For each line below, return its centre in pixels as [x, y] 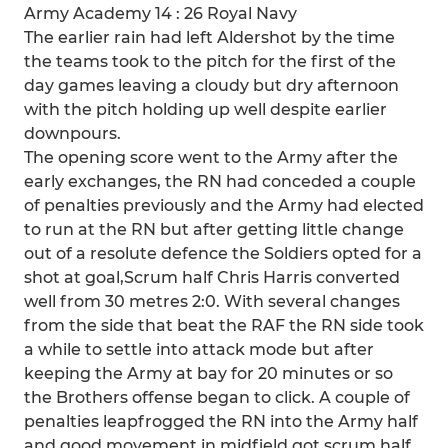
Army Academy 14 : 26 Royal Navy [160, 13]
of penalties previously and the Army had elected [224, 205]
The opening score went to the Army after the [211, 157]
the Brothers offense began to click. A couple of [217, 397]
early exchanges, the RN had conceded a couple [220, 181]
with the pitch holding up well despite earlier [205, 109]
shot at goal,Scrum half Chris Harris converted [212, 277]
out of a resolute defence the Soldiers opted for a [223, 253]
